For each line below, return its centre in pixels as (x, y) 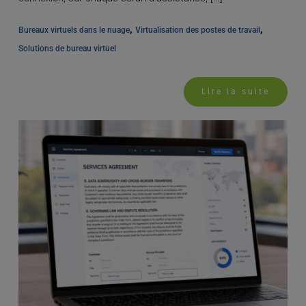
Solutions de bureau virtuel (67, 48)
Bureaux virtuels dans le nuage (74, 30)
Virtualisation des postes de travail (197, 30)
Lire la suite (236, 91)
